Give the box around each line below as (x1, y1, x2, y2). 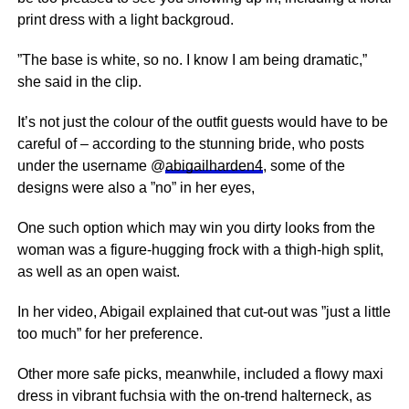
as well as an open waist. (16, 264, 180, 279)
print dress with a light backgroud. (16, 12, 234, 27)
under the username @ (16, 158, 165, 173)
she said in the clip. (16, 74, 142, 89)
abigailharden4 (164, 158, 263, 173)
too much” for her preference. (16, 326, 203, 341)
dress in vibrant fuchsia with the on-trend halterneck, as (16, 388, 372, 404)
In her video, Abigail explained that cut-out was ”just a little (16, 304, 391, 320)
